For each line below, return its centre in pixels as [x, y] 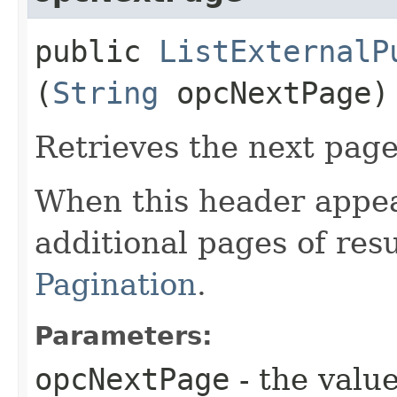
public [97, 51]
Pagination [116, 284]
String [105, 93]
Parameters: [124, 335]
